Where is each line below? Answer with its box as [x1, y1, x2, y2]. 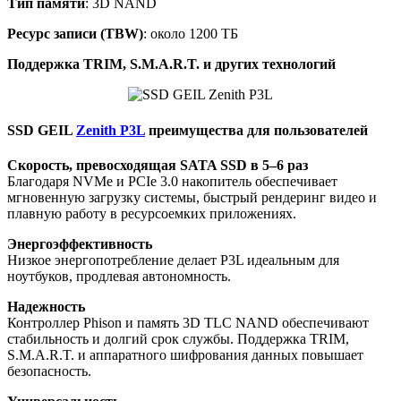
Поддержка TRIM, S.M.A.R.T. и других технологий [7, 56, 336, 73]
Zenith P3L [76, 122, 145, 138]
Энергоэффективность [7, 235, 152, 252]
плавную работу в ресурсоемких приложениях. [7, 205, 296, 221]
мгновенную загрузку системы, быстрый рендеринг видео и [7, 189, 377, 205]
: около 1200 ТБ [143, 26, 238, 42]
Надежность [7, 298, 85, 314]
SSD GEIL [7, 122, 76, 138]
